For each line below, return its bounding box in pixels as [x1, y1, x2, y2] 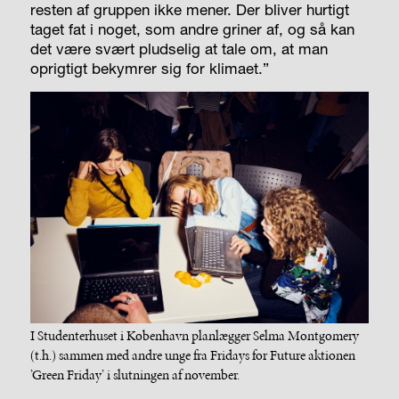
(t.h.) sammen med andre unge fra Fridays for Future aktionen [29, 346, 355, 365]
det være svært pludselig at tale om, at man [29, 39, 328, 59]
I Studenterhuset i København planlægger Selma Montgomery [29, 326, 359, 346]
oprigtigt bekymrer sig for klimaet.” [29, 59, 269, 78]
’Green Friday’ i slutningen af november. [29, 365, 240, 385]
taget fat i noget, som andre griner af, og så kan [29, 20, 354, 39]
